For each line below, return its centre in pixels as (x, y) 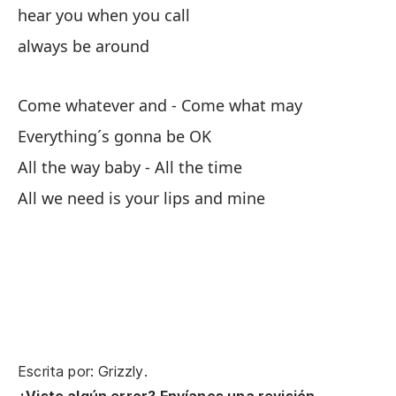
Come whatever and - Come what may (160, 105)
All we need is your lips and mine (141, 198)
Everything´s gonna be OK (114, 136)
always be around (84, 46)
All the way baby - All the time (130, 167)
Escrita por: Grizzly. (83, 371)
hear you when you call (104, 15)
